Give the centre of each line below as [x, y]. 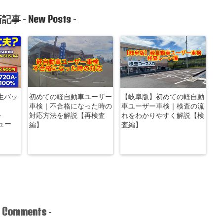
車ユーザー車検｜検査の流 [163, 106]
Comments [24, 211]
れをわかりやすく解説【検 [163, 115]
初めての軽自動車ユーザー [70, 96]
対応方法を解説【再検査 [67, 115]
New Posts [50, 19]
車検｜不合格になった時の [70, 106]
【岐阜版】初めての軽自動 [163, 96]
